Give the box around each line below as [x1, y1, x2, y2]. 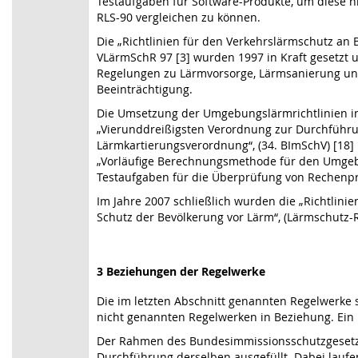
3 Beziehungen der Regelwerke [97, 264, 265, 279]
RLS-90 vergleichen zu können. [97, 10, 261, 25]
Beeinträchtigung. [97, 82, 193, 97]
